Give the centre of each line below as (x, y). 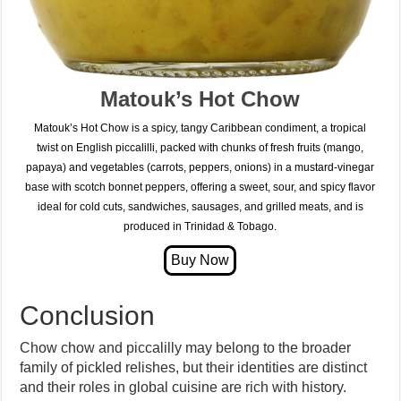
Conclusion (88, 316)
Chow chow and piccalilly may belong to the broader (186, 348)
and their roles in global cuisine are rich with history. (183, 388)
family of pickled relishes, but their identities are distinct (194, 368)
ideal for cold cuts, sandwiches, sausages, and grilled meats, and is (200, 207)
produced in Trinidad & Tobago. (200, 227)
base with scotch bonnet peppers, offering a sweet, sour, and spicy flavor (200, 188)
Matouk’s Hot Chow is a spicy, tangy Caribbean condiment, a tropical (200, 128)
